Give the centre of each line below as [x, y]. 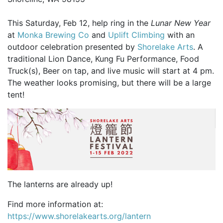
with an [180, 35]
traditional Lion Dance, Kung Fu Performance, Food [103, 58]
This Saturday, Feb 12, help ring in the [79, 23]
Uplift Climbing [136, 35]
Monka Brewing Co [53, 35]
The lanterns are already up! [60, 184]
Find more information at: [55, 204]
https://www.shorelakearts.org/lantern [79, 216]
